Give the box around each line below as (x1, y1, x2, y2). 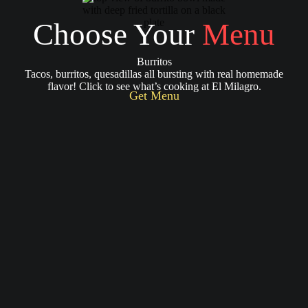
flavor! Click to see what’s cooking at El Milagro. (47, 80, 261, 92)
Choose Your (33, 17, 202, 52)
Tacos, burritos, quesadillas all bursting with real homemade (25, 68, 283, 80)
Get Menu (129, 89, 179, 102)
